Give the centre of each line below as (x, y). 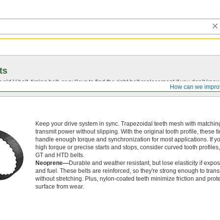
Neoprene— (52, 163)
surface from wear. (60, 187)
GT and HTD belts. (60, 155)
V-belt (20, 82)
